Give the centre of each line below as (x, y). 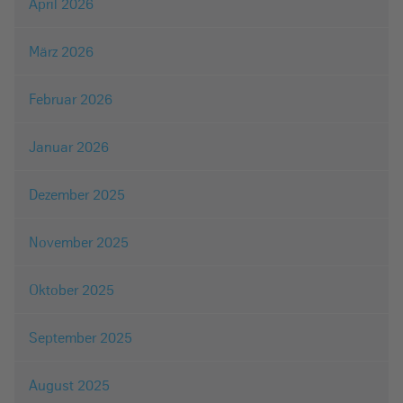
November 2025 (79, 242)
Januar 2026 (69, 147)
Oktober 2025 (72, 290)
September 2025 (81, 338)
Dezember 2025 (77, 195)
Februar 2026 (71, 99)
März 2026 (61, 52)
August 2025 (69, 385)
